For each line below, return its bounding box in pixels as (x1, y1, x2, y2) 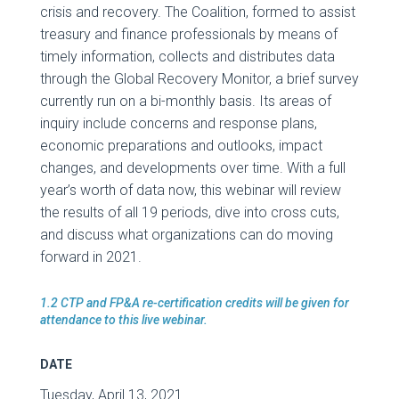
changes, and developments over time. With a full (39, 159, 346, 176)
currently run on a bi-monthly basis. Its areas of (39, 92, 331, 110)
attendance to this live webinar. (39, 312, 208, 327)
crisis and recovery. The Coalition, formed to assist (39, 3, 355, 20)
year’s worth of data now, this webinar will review (39, 181, 341, 199)
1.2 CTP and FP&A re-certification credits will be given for (39, 295, 349, 310)
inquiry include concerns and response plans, (39, 114, 317, 132)
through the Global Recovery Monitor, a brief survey (39, 69, 359, 87)
